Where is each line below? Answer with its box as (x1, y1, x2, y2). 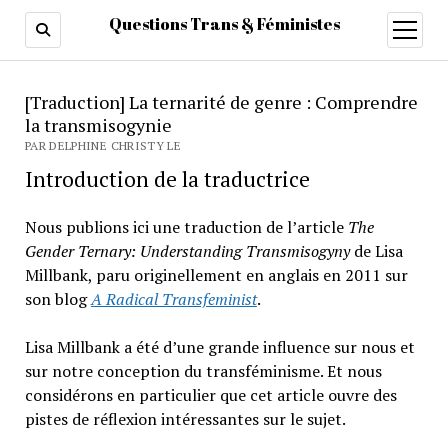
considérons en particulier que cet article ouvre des (24, 384, 397, 406)
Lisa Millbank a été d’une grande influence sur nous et (24, 336, 415, 358)
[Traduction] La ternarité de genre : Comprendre (24, 90, 418, 114)
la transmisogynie (24, 113, 172, 137)
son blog (24, 288, 91, 310)
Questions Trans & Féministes (108, 13, 340, 35)
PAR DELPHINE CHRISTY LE (24, 138, 182, 153)
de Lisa (349, 240, 403, 262)
